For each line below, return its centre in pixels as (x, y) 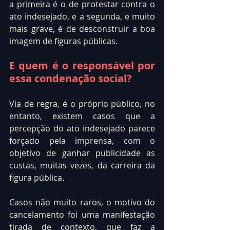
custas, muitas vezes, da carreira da (82, 165)
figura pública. (37, 177)
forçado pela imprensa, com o (82, 140)
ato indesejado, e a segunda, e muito (82, 16)
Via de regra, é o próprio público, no (82, 103)
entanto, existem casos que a (82, 116)
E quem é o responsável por (82, 65)
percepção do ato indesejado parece (82, 128)
